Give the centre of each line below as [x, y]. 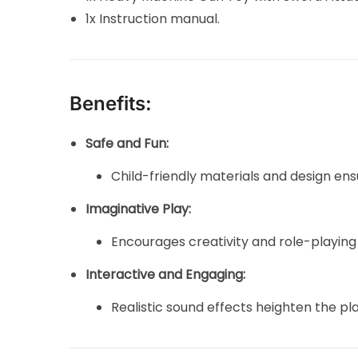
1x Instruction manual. [153, 18]
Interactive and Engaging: [166, 274]
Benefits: [111, 103]
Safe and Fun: [127, 143]
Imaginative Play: [139, 209]
